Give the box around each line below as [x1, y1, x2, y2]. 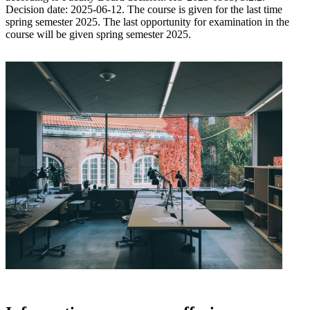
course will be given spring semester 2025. [6, 28, 191, 41]
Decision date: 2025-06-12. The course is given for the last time [6, 3, 282, 16]
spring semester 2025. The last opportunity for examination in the [6, 16, 289, 28]
